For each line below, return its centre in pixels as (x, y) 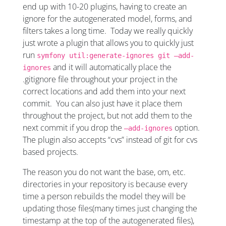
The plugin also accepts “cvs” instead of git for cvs (110, 140)
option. (187, 128)
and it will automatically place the (111, 67)
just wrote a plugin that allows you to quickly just (108, 43)
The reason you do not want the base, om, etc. (104, 172)
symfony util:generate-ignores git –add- (116, 56)
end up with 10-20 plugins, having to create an (105, 7)
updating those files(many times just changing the (110, 209)
